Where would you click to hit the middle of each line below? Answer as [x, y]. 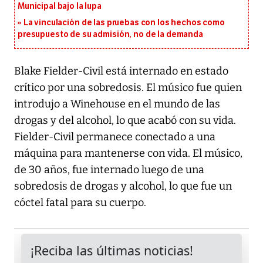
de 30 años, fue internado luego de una [109, 170]
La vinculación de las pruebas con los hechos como [124, 23]
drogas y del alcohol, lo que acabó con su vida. [125, 121]
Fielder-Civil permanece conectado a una [115, 137]
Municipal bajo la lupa [60, 6]
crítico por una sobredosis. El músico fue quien [128, 88]
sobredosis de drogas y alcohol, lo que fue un [123, 186]
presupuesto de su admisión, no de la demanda [110, 35]
